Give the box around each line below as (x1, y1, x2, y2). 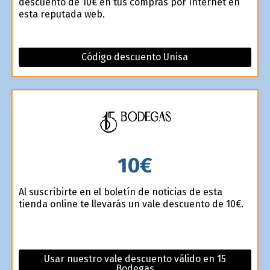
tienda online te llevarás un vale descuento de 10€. (18, 198, 243, 210)
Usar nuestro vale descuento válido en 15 (43, 253, 226, 265)
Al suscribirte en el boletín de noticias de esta (18, 186, 222, 198)
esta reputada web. (18, 8, 105, 20)
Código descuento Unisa (81, 51, 189, 63)
